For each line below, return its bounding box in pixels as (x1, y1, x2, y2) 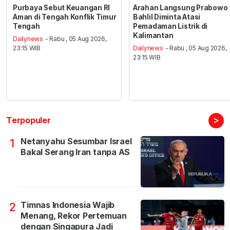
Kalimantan (132, 31, 174, 40)
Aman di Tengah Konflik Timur (13, 13, 117, 21)
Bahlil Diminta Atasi (132, 13, 201, 21)
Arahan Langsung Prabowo (132, 4, 228, 12)
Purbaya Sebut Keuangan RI (13, 4, 110, 12)
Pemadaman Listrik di (132, 22, 208, 30)
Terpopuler (6, 114, 51, 125)
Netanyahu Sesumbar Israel (21, 136, 132, 146)
